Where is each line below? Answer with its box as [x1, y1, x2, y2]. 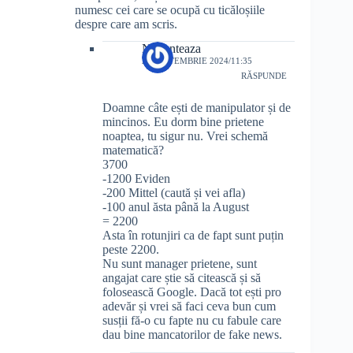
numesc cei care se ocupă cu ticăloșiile [75, 2, 265, 17]
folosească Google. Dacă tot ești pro [102, 285, 281, 299]
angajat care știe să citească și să [102, 271, 261, 285]
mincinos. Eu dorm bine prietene [102, 115, 264, 129]
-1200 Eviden [102, 172, 170, 186]
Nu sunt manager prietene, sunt [102, 257, 257, 271]
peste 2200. [102, 243, 159, 257]
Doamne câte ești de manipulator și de [102, 101, 291, 115]
